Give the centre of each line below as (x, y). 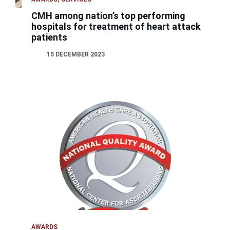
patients (50, 37)
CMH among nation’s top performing (109, 16)
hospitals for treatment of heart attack (116, 27)
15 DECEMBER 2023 (76, 55)
